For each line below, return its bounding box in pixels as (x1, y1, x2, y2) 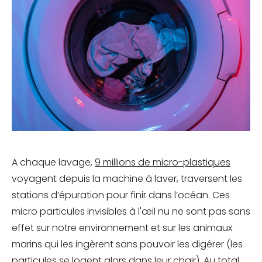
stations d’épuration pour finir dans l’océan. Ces (12, 188, 230, 202)
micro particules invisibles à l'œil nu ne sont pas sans (12, 205, 250, 219)
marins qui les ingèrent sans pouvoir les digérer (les (12, 237, 243, 251)
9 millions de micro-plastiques (95, 156, 230, 170)
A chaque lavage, (12, 156, 95, 170)
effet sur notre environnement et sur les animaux (12, 221, 232, 235)
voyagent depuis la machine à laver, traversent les (12, 172, 242, 186)
